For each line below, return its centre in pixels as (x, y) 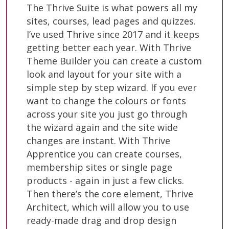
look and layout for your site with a (104, 74)
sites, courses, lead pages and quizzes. (111, 21)
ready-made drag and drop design (101, 220)
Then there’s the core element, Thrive (110, 193)
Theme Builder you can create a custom (114, 61)
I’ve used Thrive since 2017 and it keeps (113, 34)
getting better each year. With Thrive (109, 47)
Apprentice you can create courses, (104, 154)
